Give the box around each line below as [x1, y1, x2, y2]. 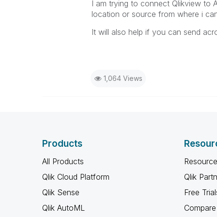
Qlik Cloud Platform [42, 172, 109, 182]
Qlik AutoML [42, 203, 85, 213]
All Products [42, 156, 84, 166]
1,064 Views [103, 74, 142, 82]
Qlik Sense [42, 187, 79, 197]
